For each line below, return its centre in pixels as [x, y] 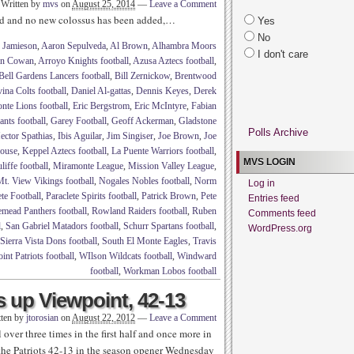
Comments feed [282, 213]
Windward [197, 256]
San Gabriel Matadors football [62, 226]
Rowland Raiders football [139, 211]
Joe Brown [179, 136]
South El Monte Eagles [145, 241]
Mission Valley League [171, 166]
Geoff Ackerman [143, 121]
